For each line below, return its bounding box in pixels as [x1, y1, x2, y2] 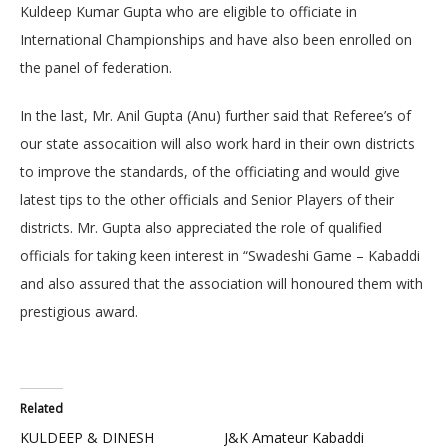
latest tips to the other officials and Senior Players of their [20, 190, 394, 210]
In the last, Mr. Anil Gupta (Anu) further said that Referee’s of [20, 106, 411, 126]
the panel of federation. [20, 58, 172, 78]
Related [20, 400, 63, 418]
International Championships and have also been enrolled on [20, 30, 412, 50]
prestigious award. [20, 302, 138, 322]
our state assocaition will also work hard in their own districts [20, 134, 415, 154]
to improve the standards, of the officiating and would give [20, 162, 400, 182]
